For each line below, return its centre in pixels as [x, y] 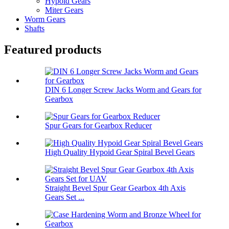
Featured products [53, 50]
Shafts [35, 28]
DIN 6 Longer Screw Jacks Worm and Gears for [123, 90]
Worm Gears [45, 19]
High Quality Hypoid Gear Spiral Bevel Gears [120, 152]
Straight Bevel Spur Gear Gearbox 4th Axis [115, 188]
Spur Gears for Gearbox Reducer [98, 126]
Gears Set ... [65, 197]
